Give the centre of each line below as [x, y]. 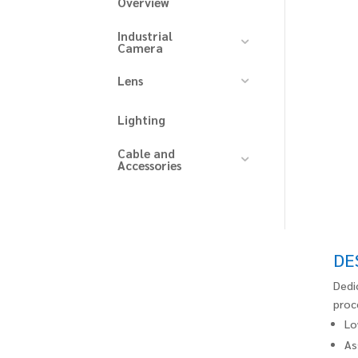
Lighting [141, 120]
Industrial [145, 35]
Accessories [149, 165]
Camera [140, 47]
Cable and [146, 153]
